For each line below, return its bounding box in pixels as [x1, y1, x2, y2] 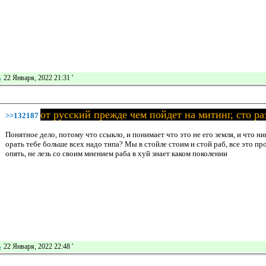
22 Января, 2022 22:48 [2, 242, 72, 251]
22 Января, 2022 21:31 [2, 73, 72, 82]
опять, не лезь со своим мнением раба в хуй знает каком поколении [5, 148, 227, 158]
